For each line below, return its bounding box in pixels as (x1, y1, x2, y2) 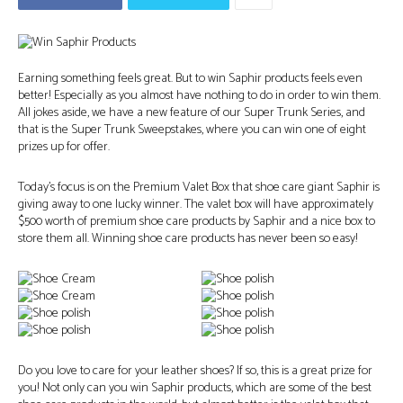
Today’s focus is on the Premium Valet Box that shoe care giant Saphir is (18, 177, 380, 198)
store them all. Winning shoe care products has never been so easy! (18, 228, 358, 249)
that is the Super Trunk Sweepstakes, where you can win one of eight (18, 120, 366, 140)
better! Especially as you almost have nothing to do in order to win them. (18, 85, 381, 106)
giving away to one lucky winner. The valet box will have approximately (18, 194, 373, 215)
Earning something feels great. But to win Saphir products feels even (18, 68, 363, 89)
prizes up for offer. (18, 137, 110, 157)
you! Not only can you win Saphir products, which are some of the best (18, 378, 372, 399)
